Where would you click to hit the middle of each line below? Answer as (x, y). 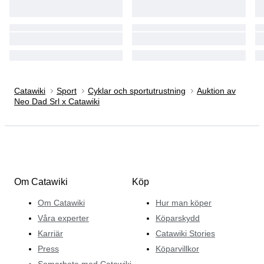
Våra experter (63, 218)
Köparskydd (178, 218)
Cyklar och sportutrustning (137, 90)
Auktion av (216, 90)
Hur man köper (184, 202)
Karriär (50, 233)
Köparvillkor (177, 248)
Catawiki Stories (185, 233)
